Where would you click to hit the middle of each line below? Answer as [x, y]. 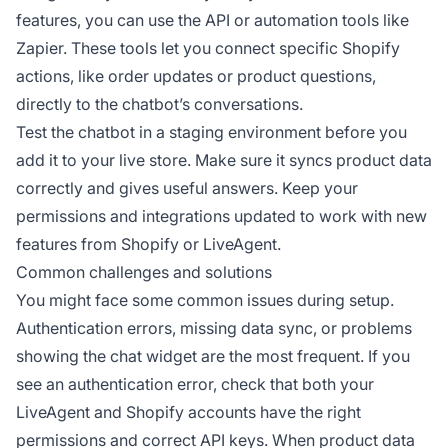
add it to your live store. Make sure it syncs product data [224, 160]
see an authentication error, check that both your [195, 384]
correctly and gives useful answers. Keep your [187, 188]
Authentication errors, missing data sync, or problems [214, 328]
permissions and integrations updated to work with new [221, 216]
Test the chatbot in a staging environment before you [211, 132]
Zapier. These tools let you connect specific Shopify [208, 48]
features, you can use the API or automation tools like [212, 20]
